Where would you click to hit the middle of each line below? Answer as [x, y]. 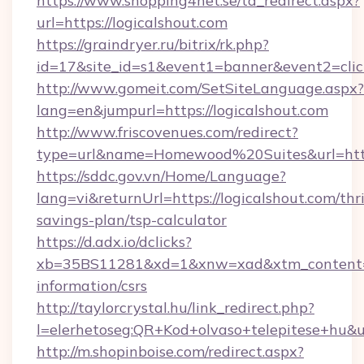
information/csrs [92, 286]
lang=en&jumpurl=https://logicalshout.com [182, 110]
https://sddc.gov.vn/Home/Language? [161, 176]
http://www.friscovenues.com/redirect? [167, 132]
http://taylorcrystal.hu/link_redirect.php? [175, 308]
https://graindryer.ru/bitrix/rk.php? [153, 44]
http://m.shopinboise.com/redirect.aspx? [170, 351]
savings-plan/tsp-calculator [132, 220]
